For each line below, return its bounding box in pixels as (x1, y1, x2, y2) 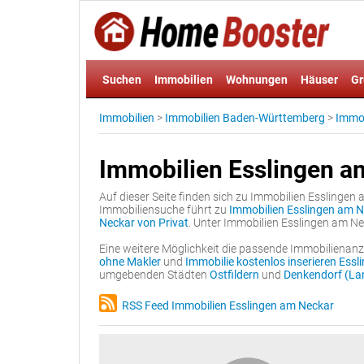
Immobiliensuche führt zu (99, 203, 229, 216)
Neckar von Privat (99, 216, 188, 229)
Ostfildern (210, 268, 259, 281)
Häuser (301, 73, 338, 86)
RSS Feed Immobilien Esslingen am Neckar (117, 299, 334, 312)
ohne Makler (99, 255, 161, 268)
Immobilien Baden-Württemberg (165, 111, 325, 124)
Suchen (102, 73, 141, 86)
